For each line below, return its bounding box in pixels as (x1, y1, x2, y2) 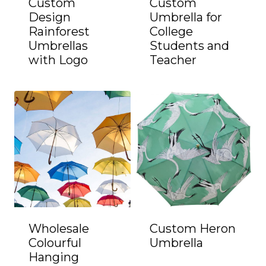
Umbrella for (150, 10, 222, 24)
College (150, 24, 193, 39)
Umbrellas (28, 39, 88, 53)
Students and (150, 39, 229, 53)
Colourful (28, 236, 81, 250)
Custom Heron (150, 221, 236, 236)
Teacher (150, 53, 197, 67)
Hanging (28, 250, 79, 264)
